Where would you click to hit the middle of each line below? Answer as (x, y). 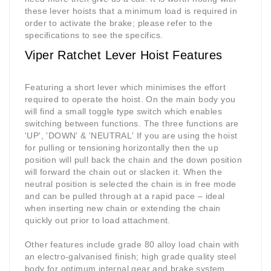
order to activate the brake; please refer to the (119, 23)
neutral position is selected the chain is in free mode (131, 184)
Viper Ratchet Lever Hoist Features (124, 55)
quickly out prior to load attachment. (98, 220)
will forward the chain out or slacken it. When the (123, 172)
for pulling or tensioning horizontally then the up (122, 148)
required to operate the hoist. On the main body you (130, 100)
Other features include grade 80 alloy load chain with (132, 245)
